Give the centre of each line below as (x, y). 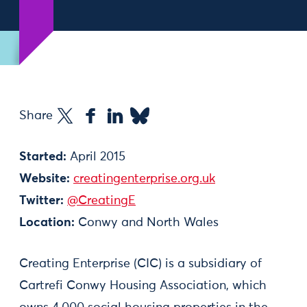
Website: (45, 179)
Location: (47, 223)
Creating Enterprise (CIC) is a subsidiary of (140, 264)
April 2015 (96, 157)
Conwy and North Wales (147, 223)
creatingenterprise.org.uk (144, 179)
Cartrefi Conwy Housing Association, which (143, 286)
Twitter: (41, 201)
